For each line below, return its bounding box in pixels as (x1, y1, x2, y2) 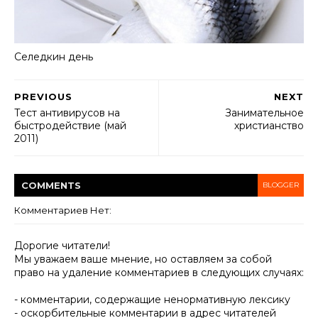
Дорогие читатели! (14, 239, 110, 252)
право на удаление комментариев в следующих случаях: (14, 266, 304, 279)
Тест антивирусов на (14, 106, 120, 119)
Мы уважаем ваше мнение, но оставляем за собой (14, 253, 272, 265)
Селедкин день (14, 50, 93, 63)
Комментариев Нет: (14, 204, 111, 216)
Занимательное (225, 106, 304, 119)
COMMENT (21, 180, 75, 191)
